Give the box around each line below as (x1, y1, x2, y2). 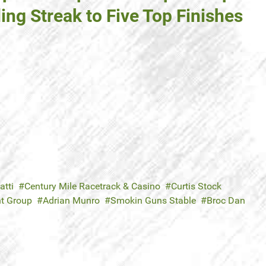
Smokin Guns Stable (110, 195, 196, 207)
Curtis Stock (171, 180, 221, 192)
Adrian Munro (43, 195, 100, 207)
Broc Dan (207, 195, 245, 207)
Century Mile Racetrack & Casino (24, 180, 160, 192)
